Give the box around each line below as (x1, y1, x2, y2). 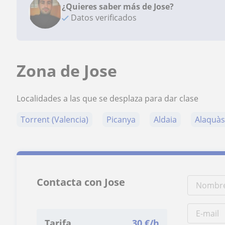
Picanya (106, 114, 136, 125)
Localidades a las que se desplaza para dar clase (17, 93, 199, 104)
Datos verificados (69, 12, 137, 23)
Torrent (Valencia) (21, 114, 89, 125)
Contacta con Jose (37, 175, 126, 189)
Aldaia (154, 114, 177, 125)
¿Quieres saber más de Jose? (62, 1, 174, 12)
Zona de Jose (17, 60, 118, 81)
